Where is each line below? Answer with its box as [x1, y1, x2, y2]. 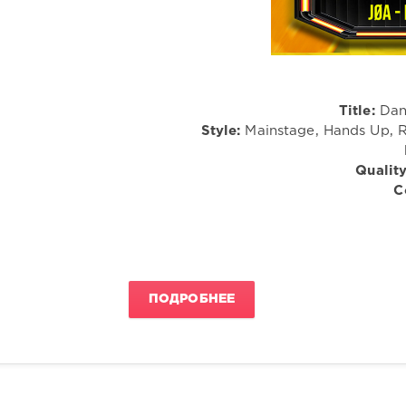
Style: [200, 124, 241, 137]
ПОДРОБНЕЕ [149, 294, 236, 305]
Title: [339, 104, 375, 117]
